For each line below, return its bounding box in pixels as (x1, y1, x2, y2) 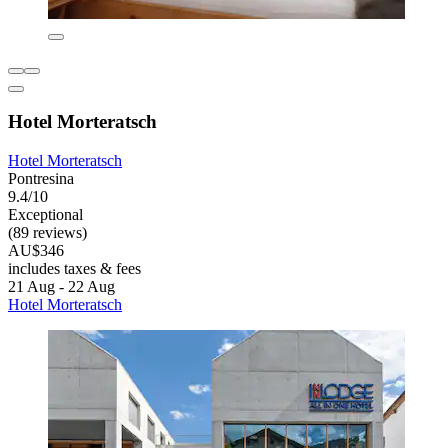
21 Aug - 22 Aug (8, 278, 115, 296)
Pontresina (8, 170, 74, 188)
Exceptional (8, 206, 83, 224)
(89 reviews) (8, 224, 87, 242)
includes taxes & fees (8, 260, 141, 278)
